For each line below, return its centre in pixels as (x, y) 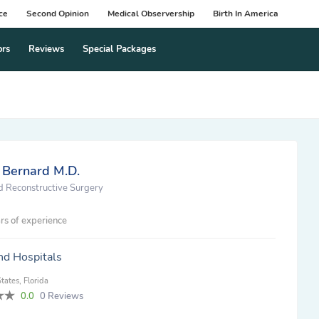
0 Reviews (62, 296)
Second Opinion (58, 14)
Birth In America (246, 14)
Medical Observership (151, 14)
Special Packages (119, 49)
